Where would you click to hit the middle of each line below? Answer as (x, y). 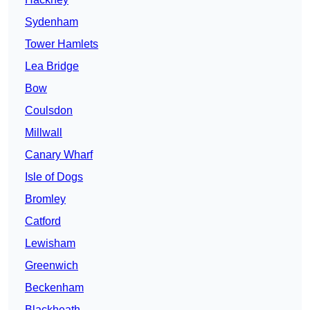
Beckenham (54, 288)
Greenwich (52, 266)
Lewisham (50, 244)
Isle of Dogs (54, 177)
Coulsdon (49, 111)
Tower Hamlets (62, 44)
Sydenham (52, 22)
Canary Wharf (59, 155)
